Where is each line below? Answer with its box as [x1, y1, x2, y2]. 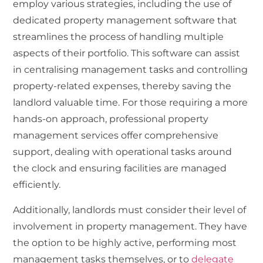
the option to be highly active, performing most [13, 237, 237, 248]
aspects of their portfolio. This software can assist [13, 48, 241, 59]
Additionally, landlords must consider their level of [13, 204, 247, 215]
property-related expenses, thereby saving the [13, 80, 232, 92]
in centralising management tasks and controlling [13, 64, 248, 76]
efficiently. [13, 179, 61, 191]
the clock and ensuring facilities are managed [13, 163, 227, 174]
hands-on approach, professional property [13, 113, 209, 125]
